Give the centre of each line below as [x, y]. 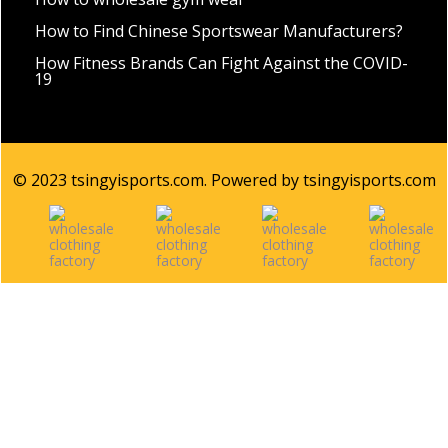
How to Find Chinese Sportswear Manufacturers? [218, 30]
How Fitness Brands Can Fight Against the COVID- [221, 62]
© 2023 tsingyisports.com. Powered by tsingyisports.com [224, 179]
